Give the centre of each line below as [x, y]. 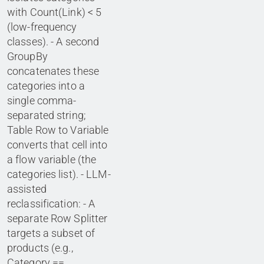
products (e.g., [40, 248]
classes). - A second [53, 42]
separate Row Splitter [57, 219]
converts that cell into [57, 145]
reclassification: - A [51, 204]
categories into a [46, 86]
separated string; [47, 115]
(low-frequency [42, 27]
